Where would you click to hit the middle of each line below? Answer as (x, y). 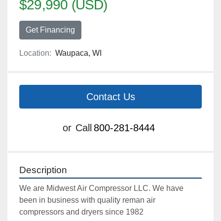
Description (43, 170)
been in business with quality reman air (87, 200)
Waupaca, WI (78, 53)
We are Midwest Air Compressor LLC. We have (101, 188)
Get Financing (50, 30)
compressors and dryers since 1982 (81, 212)
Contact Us (110, 97)
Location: (35, 53)
